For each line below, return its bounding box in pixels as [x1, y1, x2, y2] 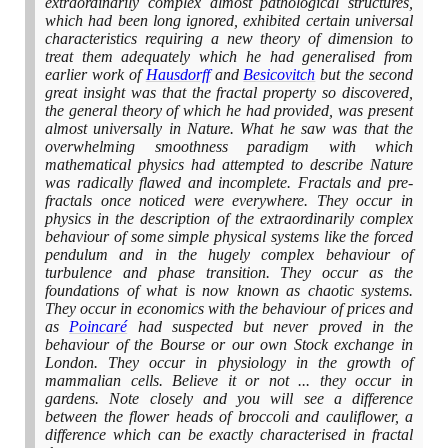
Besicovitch [243, 66, 316, 84]
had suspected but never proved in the [127, 318, 413, 336]
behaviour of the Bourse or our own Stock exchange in [45, 336, 413, 354]
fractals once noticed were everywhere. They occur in [45, 192, 413, 210]
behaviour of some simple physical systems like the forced [45, 228, 413, 246]
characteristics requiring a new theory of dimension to [45, 30, 413, 48]
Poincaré [69, 318, 128, 336]
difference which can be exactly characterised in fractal [45, 426, 413, 444]
